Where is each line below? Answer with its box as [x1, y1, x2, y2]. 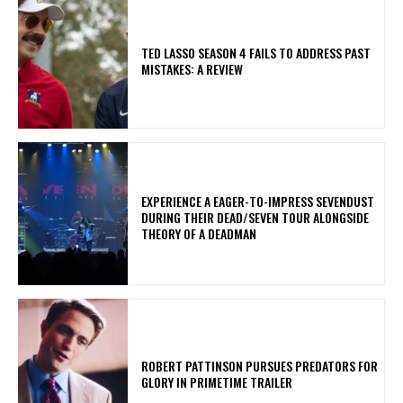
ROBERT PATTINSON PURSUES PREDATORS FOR [141, 355, 379, 375]
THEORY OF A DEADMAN [141, 223, 263, 243]
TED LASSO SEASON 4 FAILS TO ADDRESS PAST [141, 42, 372, 62]
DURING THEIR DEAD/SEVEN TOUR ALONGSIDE [141, 207, 370, 227]
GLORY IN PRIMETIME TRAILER [141, 372, 293, 391]
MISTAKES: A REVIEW [141, 58, 244, 78]
